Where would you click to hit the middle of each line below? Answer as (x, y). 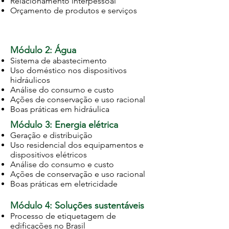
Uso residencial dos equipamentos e (77, 145)
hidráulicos (30, 80)
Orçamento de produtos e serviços (74, 10)
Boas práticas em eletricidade (64, 184)
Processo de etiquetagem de (63, 216)
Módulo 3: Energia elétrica (64, 125)
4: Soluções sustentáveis (95, 205)
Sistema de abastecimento (59, 61)
